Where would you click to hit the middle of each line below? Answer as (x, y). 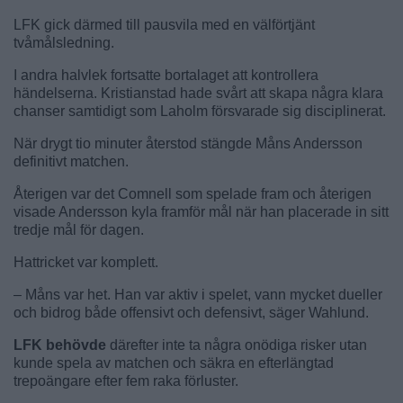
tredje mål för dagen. (79, 229)
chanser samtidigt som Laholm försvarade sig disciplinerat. (200, 111)
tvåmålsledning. (64, 42)
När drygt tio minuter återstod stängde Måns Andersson (188, 143)
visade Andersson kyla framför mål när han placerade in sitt (201, 211)
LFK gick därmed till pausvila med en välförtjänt (164, 24)
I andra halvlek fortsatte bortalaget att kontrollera (166, 75)
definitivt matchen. (71, 161)
